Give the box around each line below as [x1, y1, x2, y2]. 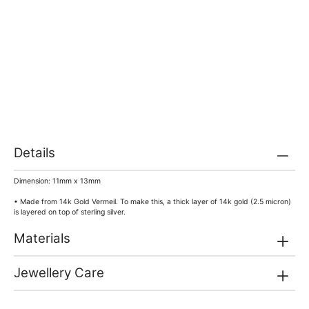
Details [14, 144, 55, 161]
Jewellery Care [14, 265, 104, 281]
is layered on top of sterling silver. [14, 208, 126, 217]
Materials [14, 230, 70, 247]
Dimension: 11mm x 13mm [14, 177, 101, 186]
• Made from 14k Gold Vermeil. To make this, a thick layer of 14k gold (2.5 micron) [14, 197, 291, 207]
